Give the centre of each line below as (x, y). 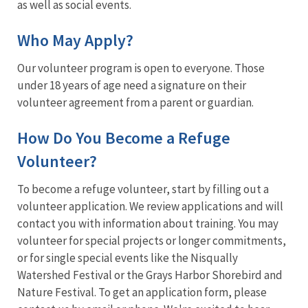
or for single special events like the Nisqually (128, 257)
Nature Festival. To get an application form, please (142, 292)
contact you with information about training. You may (148, 223)
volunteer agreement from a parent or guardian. (135, 102)
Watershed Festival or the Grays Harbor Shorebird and (150, 275)
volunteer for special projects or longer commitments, (152, 240)
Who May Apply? (75, 40)
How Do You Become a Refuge (124, 137)
